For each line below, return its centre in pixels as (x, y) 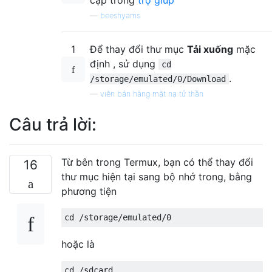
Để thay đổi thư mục (138, 49)
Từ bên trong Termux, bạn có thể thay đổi (157, 162)
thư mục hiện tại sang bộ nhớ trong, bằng (157, 176)
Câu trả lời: (53, 124)
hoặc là (78, 244)
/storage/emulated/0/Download (158, 79)
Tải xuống (210, 49)
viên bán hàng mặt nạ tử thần (152, 93)
